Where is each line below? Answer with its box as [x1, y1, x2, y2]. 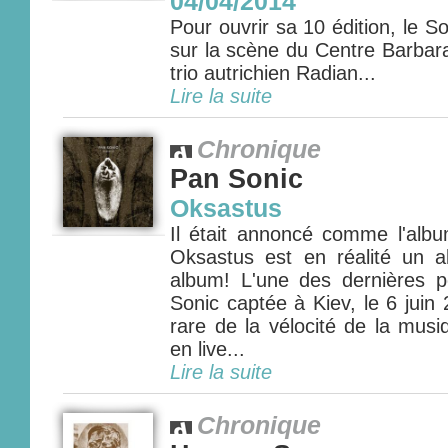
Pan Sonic [170, 164, 303, 194]
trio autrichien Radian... [170, 62, 376, 84]
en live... [170, 338, 245, 360]
